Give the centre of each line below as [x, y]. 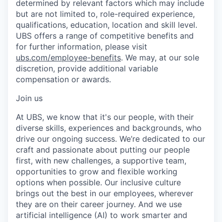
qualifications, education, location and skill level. [107, 25]
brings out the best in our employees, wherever [105, 193]
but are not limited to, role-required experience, [105, 14]
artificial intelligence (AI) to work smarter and [102, 215]
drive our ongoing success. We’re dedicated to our [111, 139]
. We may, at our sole [160, 57]
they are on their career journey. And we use [99, 204]
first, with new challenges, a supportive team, [101, 160]
